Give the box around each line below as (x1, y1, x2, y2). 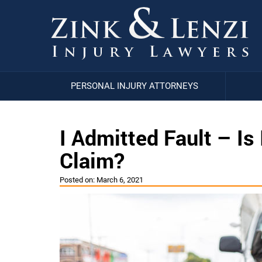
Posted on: (60, 175, 96, 184)
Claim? (60, 146, 125, 174)
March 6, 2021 (96, 175, 143, 184)
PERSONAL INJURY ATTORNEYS (71, 81, 198, 91)
